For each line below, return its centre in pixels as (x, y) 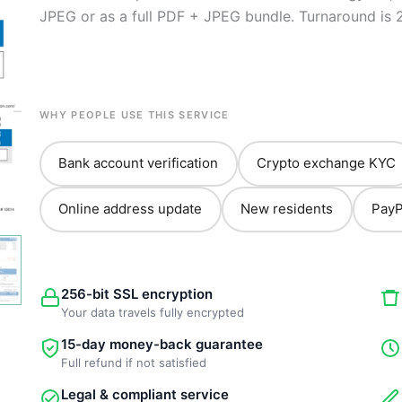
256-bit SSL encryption (136, 293)
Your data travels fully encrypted (152, 312)
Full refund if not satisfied (133, 362)
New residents (287, 209)
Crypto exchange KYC (327, 163)
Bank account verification (139, 163)
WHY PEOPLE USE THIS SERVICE (134, 114)
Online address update (131, 209)
